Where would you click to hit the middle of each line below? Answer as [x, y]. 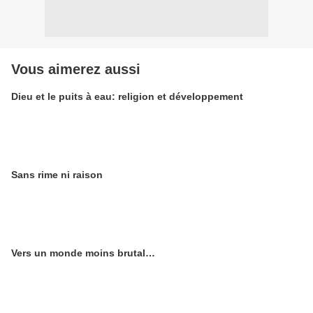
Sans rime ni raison [57, 175]
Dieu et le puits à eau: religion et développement [127, 96]
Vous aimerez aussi [76, 69]
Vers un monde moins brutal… [83, 253]
